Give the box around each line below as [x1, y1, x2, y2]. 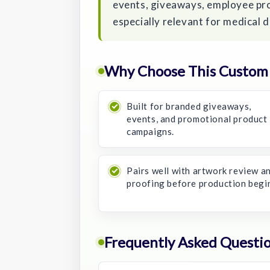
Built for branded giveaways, [127, 100, 251, 111]
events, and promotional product [127, 113, 268, 124]
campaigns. [127, 125, 174, 137]
